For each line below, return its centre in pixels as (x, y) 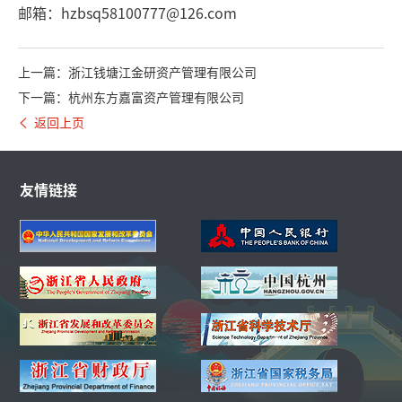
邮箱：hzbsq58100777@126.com (127, 13)
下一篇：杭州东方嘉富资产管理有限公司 (131, 97)
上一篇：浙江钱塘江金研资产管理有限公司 (137, 72)
